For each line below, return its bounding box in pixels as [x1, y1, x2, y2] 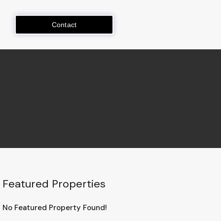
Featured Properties [2, 177, 106, 191]
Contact [51, 21, 77, 29]
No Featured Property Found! [2, 203, 107, 213]
